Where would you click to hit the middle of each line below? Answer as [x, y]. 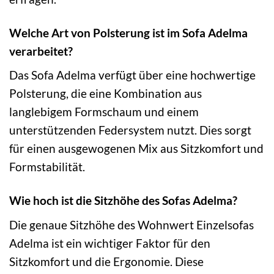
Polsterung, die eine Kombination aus [106, 94]
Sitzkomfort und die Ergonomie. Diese [106, 261]
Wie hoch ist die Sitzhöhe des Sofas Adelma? [123, 201]
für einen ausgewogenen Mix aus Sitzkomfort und [136, 149]
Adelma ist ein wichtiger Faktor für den [110, 243]
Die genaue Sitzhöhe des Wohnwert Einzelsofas [131, 224]
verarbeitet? [41, 51]
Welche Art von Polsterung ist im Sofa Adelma [128, 32]
